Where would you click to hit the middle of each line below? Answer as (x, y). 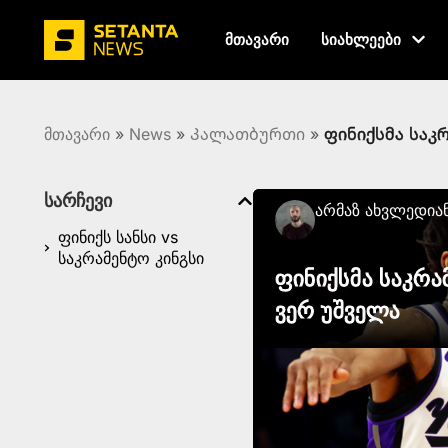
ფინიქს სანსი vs (117, 237)
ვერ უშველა (338, 310)
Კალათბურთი (247, 134)
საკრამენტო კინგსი (130, 258)
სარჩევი (78, 200)
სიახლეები (361, 39)
